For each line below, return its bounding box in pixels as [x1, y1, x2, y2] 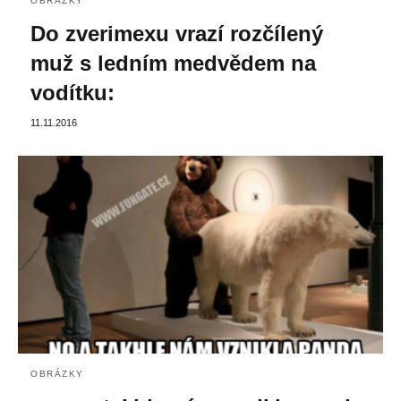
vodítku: [30, 80, 115, 105]
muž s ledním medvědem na [30, 50, 316, 75]
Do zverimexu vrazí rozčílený [30, 21, 323, 46]
